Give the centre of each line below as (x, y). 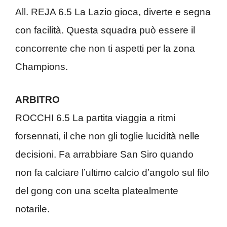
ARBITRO (37, 99)
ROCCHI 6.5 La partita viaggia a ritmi (95, 118)
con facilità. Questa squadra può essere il (105, 30)
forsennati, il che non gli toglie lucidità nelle (107, 136)
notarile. (32, 209)
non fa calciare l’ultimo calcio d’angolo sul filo (112, 172)
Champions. (42, 67)
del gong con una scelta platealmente (97, 191)
